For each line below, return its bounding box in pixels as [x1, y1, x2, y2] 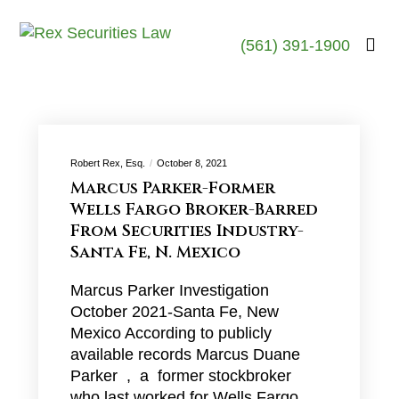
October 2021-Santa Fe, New [69, 303, 279, 321]
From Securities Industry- [69, 220, 304, 242]
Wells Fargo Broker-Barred [69, 199, 318, 221]
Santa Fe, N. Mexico [69, 241, 240, 264]
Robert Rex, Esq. [69, 158, 145, 168]
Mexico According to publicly [69, 324, 272, 342]
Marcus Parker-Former [69, 177, 275, 199]
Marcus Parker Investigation [69, 281, 269, 299]
